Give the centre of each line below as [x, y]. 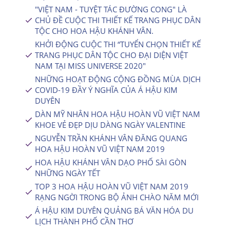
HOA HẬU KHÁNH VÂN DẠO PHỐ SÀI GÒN [111, 162]
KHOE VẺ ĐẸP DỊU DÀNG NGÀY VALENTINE [110, 125]
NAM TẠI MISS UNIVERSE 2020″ [90, 66]
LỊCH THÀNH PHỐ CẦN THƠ [84, 221]
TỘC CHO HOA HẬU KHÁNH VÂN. [94, 31]
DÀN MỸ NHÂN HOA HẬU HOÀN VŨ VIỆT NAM [118, 114]
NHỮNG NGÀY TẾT [68, 173]
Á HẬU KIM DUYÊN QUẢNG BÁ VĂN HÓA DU [114, 210]
